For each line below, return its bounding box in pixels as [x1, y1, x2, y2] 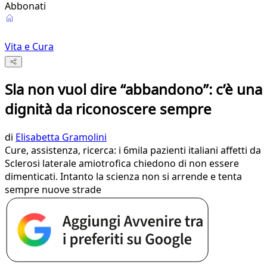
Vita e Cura [5, 40, 54, 53]
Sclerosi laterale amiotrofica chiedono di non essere [5, 157, 239, 170]
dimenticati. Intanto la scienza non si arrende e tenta [5, 170, 242, 184]
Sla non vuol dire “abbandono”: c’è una [5, 79, 262, 100]
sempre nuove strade [5, 183, 101, 197]
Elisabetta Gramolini [15, 131, 107, 144]
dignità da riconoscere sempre [5, 99, 212, 119]
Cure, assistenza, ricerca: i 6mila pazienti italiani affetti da [5, 144, 261, 157]
